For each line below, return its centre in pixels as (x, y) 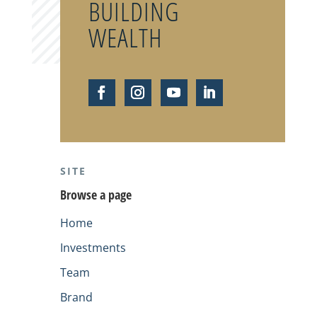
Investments (93, 247)
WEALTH (125, 37)
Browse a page (96, 194)
